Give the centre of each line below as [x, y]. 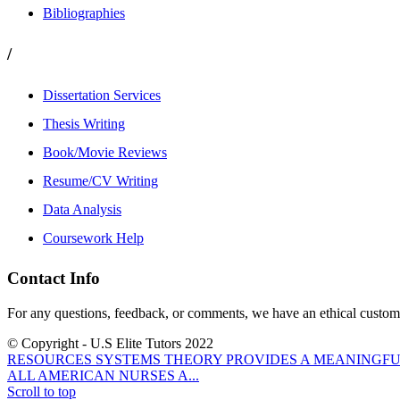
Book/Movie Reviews [105, 152]
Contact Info [54, 279]
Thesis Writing [84, 123]
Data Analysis [82, 209]
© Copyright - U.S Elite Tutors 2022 [110, 343]
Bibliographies [84, 13]
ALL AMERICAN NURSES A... [103, 375]
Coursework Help [93, 237]
